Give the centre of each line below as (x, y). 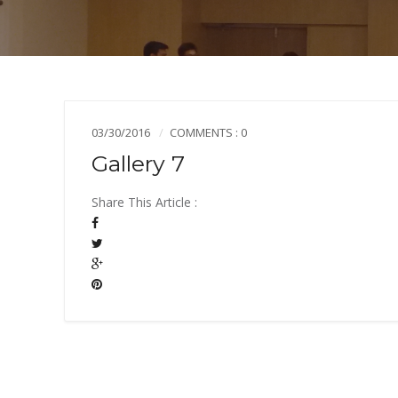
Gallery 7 (138, 163)
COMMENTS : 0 (208, 132)
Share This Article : (144, 202)
